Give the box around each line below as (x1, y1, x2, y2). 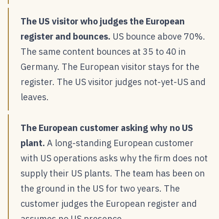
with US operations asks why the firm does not (21, 153, 208, 164)
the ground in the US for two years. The (21, 183, 180, 194)
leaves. (21, 91, 49, 103)
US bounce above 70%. (110, 31, 205, 42)
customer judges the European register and (21, 198, 197, 209)
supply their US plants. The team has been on (21, 168, 205, 179)
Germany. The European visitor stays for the (21, 61, 199, 72)
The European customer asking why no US (21, 122, 193, 133)
